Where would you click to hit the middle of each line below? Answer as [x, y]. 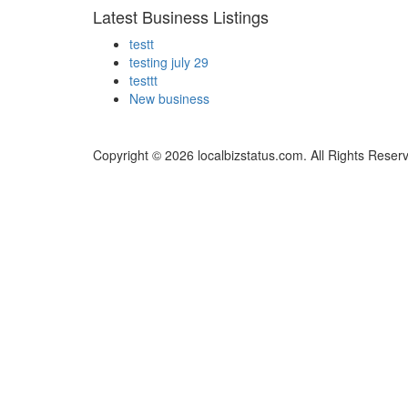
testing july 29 [169, 62]
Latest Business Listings [181, 17]
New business [169, 99]
